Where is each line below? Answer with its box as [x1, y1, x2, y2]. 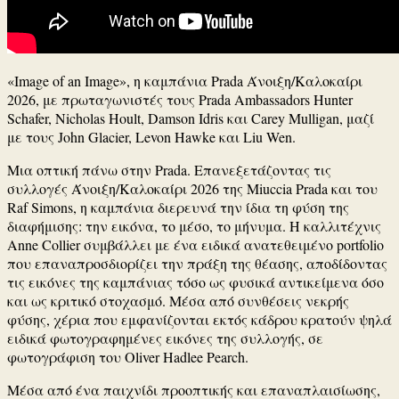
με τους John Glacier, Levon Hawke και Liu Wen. [7, 127, 296, 147]
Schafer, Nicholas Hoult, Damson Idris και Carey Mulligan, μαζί [7, 109, 374, 128]
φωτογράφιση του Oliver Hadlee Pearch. [7, 347, 248, 367]
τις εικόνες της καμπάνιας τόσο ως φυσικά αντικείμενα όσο [7, 273, 384, 292]
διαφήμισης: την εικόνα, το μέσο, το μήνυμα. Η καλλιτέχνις [7, 216, 381, 236]
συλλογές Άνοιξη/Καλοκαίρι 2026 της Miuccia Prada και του [7, 179, 378, 199]
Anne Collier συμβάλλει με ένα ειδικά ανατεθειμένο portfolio [7, 235, 384, 255]
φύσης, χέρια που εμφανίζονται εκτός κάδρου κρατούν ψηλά [7, 310, 392, 330]
